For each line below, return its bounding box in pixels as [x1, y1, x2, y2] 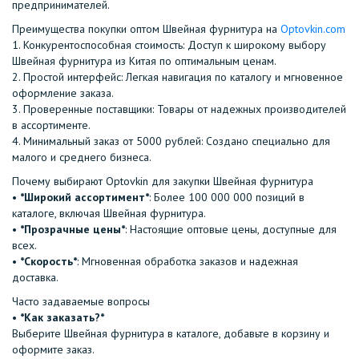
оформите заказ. [12, 342, 95, 357]
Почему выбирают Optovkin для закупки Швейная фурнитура [12, 174, 313, 188]
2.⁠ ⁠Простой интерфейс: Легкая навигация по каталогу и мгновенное [12, 70, 343, 84]
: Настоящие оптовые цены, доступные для [125, 222, 337, 236]
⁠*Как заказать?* [20, 310, 104, 325]
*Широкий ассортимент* [20, 190, 149, 204]
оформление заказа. [12, 86, 114, 100]
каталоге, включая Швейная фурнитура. [12, 206, 206, 220]
